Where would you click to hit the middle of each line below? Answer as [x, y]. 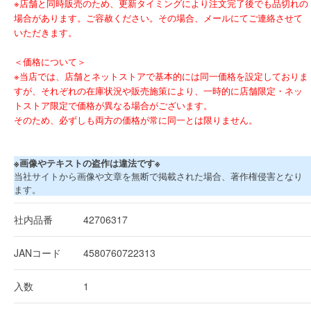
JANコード [37, 252]
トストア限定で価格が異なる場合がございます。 [113, 105]
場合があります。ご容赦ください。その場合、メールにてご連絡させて [158, 17]
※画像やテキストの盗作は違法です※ [87, 162]
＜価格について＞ [50, 61]
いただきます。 [45, 32]
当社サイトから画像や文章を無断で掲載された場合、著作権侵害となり [158, 176]
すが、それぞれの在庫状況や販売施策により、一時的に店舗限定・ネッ [158, 90]
